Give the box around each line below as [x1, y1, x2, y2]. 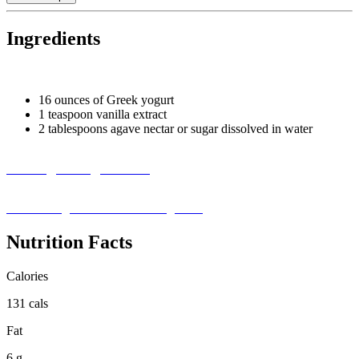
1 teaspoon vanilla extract [38, 107, 167, 121]
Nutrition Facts [6, 231, 132, 252]
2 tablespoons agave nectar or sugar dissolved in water [38, 121, 313, 135]
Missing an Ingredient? [6, 159, 150, 176]
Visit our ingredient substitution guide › [6, 200, 203, 215]
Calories [6, 268, 48, 283]
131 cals [6, 296, 48, 310]
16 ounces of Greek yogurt [38, 92, 174, 107]
